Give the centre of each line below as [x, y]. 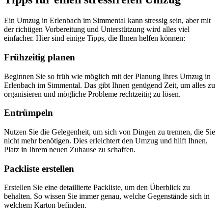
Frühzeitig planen [40, 57]
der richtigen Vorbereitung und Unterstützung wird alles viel [97, 29]
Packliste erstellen [39, 168]
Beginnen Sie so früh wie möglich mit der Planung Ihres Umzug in [107, 76]
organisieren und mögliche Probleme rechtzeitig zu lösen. [92, 94]
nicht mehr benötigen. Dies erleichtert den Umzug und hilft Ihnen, [106, 140]
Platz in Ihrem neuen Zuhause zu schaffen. [70, 149]
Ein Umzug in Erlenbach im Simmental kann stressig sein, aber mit [107, 21]
